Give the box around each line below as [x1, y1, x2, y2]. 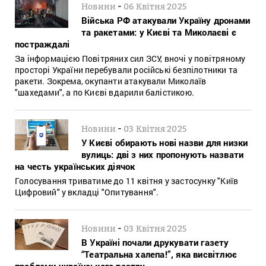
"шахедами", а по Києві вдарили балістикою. [15, 86, 194, 98]
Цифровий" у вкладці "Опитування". [15, 186, 159, 198]
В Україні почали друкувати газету [81, 236, 229, 248]
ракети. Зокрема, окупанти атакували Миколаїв [15, 75, 207, 87]
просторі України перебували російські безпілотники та [15, 64, 238, 75]
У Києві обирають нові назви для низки [81, 136, 248, 148]
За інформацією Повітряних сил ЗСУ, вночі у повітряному [15, 52, 246, 64]
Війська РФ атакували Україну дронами [81, 14, 251, 26]
